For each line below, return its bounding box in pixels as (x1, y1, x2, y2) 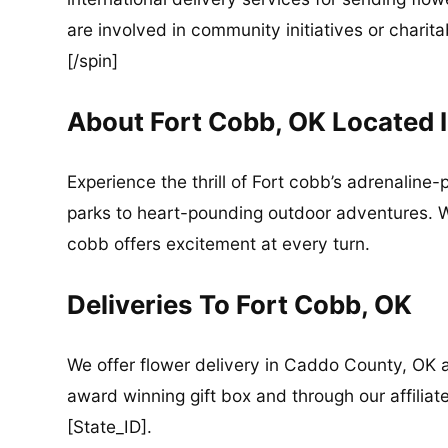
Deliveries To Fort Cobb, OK (67, 288, 413, 320)
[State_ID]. (67, 416, 153, 438)
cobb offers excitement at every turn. (67, 233, 371, 255)
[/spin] (67, 50, 119, 72)
